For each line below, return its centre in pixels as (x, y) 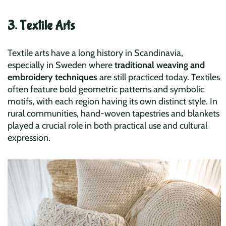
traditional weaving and (160, 65)
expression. (29, 137)
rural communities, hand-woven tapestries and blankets (114, 113)
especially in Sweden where (61, 65)
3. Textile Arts (41, 26)
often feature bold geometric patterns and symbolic (106, 89)
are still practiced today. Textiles (159, 77)
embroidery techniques (52, 77)
